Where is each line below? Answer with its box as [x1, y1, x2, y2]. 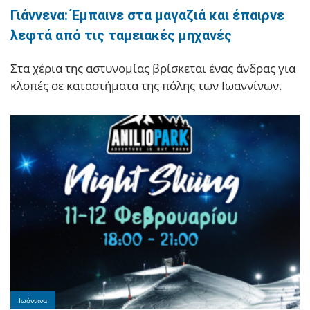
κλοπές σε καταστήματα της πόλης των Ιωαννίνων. [10, 77, 282, 93]
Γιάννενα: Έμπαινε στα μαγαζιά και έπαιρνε [10, 6, 284, 24]
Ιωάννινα [19, 295, 47, 306]
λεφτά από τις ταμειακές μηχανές [10, 26, 232, 44]
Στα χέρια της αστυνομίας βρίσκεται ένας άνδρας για [10, 60, 295, 76]
